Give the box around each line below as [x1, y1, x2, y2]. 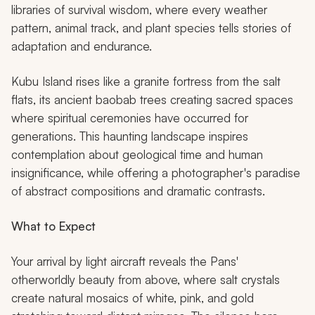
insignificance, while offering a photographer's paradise [11, 165, 300, 181]
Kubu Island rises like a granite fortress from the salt [11, 74, 281, 89]
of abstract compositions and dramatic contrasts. [11, 184, 265, 199]
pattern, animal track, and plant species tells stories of [11, 20, 291, 36]
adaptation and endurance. [11, 39, 152, 54]
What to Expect [11, 219, 96, 234]
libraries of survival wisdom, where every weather [11, 2, 267, 18]
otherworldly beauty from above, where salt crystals [11, 272, 280, 288]
